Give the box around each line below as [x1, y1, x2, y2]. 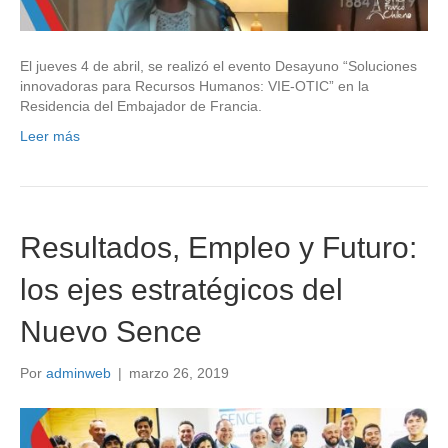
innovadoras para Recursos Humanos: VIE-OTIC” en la [20, 77, 369, 94]
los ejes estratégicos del [20, 272, 343, 306]
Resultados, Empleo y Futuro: [20, 230, 417, 264]
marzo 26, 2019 [129, 364, 229, 381]
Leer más [20, 127, 80, 144]
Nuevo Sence [20, 314, 202, 348]
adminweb [46, 364, 111, 381]
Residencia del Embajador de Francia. [20, 97, 262, 114]
